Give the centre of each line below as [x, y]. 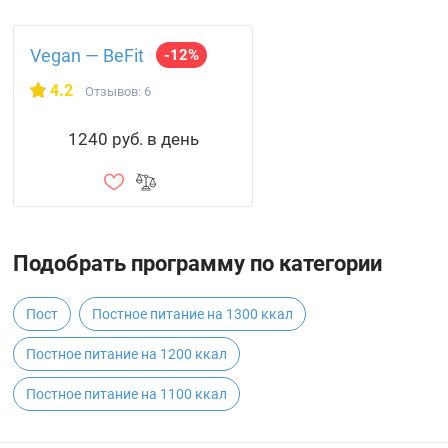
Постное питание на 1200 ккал [127, 354]
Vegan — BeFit [87, 55]
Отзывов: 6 [118, 91]
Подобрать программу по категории [198, 263]
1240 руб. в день [133, 139]
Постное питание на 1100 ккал [127, 394]
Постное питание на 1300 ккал [193, 314]
